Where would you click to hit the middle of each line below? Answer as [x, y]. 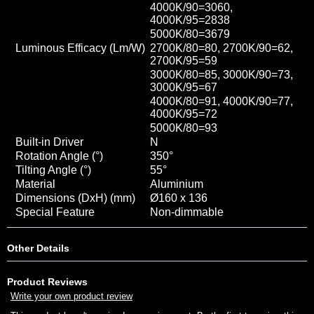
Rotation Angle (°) [59, 156]
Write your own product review [71, 296]
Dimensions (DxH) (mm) [75, 198]
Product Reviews [47, 281]
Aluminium [177, 184]
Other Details [38, 248]
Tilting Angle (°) [53, 170]
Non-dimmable [187, 212]
